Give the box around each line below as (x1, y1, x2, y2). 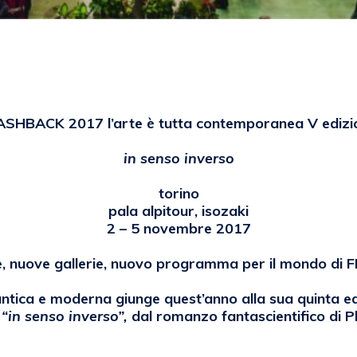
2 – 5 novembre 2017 (106, 219, 251, 238)
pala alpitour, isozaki (108, 202, 249, 221)
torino (158, 184, 199, 203)
